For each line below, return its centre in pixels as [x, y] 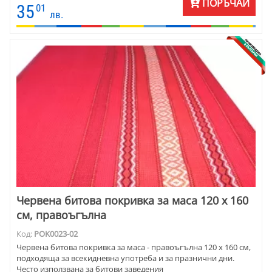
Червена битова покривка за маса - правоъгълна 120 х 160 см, [134, 247]
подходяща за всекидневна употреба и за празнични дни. [125, 258]
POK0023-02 [56, 233]
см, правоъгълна [61, 215]
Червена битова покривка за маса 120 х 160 [132, 200]
